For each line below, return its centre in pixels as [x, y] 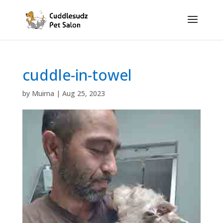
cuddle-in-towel [77, 75]
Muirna [43, 93]
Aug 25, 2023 [83, 93]
